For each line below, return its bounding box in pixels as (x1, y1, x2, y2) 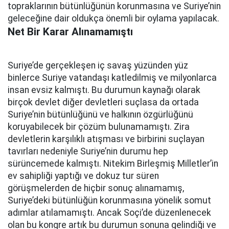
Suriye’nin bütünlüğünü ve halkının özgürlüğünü (8, 109, 193, 120)
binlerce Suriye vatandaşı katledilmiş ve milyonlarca (8, 73, 217, 83)
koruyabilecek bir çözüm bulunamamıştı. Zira (8, 122, 190, 132)
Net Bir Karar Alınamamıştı (8, 26, 133, 38)
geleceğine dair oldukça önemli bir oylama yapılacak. (8, 13, 219, 24)
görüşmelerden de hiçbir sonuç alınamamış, (8, 183, 184, 194)
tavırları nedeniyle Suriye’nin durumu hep (8, 146, 168, 157)
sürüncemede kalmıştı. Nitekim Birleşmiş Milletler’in (8, 158, 218, 169)
